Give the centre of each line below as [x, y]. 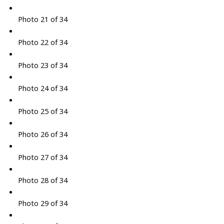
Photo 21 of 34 [42, 19]
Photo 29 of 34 [42, 203]
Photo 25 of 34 [42, 111]
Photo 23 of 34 [42, 65]
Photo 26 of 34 [42, 134]
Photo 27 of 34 [42, 157]
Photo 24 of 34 [42, 88]
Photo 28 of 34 [42, 180]
